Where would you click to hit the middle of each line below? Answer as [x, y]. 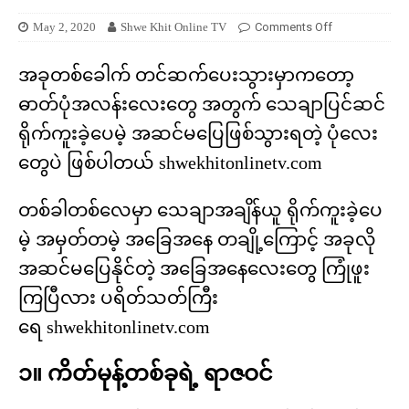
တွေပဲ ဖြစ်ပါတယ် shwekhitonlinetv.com [170, 163]
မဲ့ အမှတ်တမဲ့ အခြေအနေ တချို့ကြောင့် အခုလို [197, 240]
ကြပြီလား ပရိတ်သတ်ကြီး [118, 298]
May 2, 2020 [64, 27]
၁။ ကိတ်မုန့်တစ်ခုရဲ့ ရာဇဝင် [146, 374]
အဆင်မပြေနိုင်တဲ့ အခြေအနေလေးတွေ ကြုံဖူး [194, 269]
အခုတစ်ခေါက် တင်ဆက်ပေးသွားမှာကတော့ [186, 75]
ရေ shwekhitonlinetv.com [114, 327]
